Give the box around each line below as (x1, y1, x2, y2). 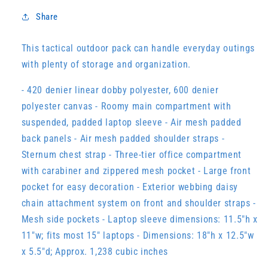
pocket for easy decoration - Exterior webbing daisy (21, 181, 238, 193)
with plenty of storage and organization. (21, 58, 191, 70)
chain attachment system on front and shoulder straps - (21, 197, 256, 209)
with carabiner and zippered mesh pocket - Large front (21, 165, 251, 176)
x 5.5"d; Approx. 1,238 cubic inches (21, 245, 168, 257)
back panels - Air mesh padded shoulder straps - (21, 132, 225, 144)
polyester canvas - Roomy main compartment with (21, 100, 232, 112)
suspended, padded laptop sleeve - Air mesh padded (21, 116, 242, 128)
